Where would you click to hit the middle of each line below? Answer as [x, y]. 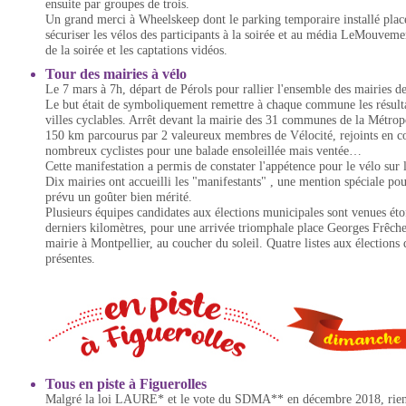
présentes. [70, 259]
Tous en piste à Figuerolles [126, 384]
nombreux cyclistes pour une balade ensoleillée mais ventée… [203, 151]
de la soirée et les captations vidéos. [136, 50]
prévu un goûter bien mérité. [119, 197]
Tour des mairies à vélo [116, 74]
